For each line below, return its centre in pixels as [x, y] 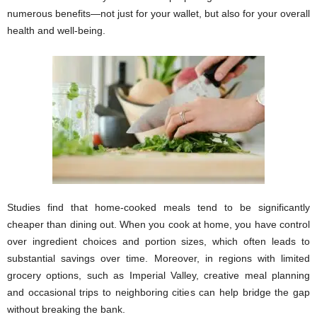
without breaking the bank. [66, 309]
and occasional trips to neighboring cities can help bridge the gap [158, 292]
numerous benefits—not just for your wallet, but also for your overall [158, 13]
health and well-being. [56, 30]
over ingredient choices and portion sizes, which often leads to [158, 241]
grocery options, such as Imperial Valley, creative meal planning [158, 275]
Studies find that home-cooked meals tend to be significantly [158, 207]
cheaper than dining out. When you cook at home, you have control [158, 224]
